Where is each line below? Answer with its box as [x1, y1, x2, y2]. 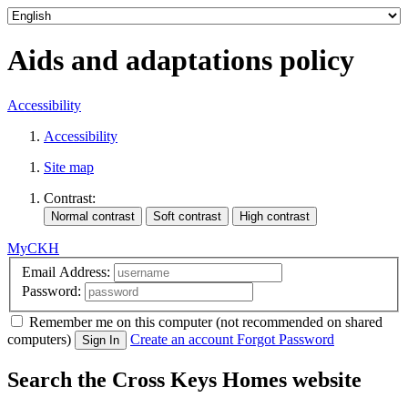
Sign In [82, 333, 119, 348]
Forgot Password [237, 331, 334, 348]
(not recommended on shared [216, 314, 382, 331]
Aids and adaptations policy [7, 44, 354, 77]
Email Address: [22, 264, 110, 280]
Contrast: [44, 189, 96, 206]
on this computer [117, 314, 212, 331]
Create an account [130, 331, 233, 348]
